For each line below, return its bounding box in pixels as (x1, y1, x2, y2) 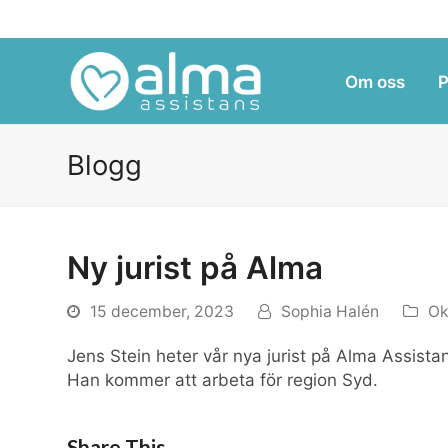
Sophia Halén (281, 302, 380, 321)
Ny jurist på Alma (67, 249, 324, 287)
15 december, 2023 (90, 302, 235, 321)
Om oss (344, 71, 405, 92)
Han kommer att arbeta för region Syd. (67, 370, 379, 390)
